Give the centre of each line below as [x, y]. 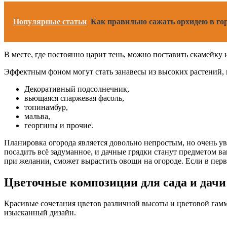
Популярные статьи [50, 21]
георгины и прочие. [59, 125]
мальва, [37, 116]
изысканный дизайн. [40, 213]
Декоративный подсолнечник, [77, 89]
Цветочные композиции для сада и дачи [115, 182]
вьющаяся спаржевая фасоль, [74, 98]
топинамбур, [46, 107]
